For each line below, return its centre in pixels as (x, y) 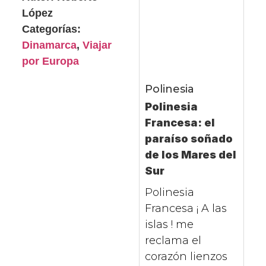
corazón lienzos (186, 257)
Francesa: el (180, 123)
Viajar (97, 45)
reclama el (173, 241)
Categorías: (52, 29)
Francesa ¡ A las (186, 209)
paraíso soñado (189, 139)
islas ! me (169, 225)
